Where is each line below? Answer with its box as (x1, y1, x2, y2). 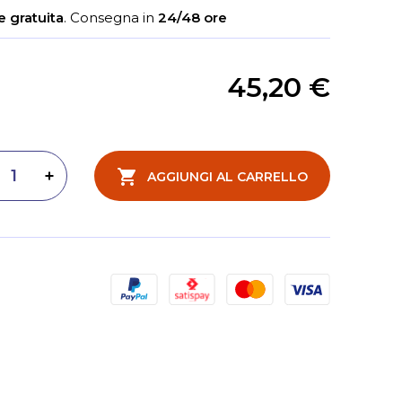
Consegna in (70, 9, 158, 27)
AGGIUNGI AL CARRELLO (147, 169, 308, 186)
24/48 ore (158, 9, 227, 27)
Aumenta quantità (48, 176, 164, 193)
